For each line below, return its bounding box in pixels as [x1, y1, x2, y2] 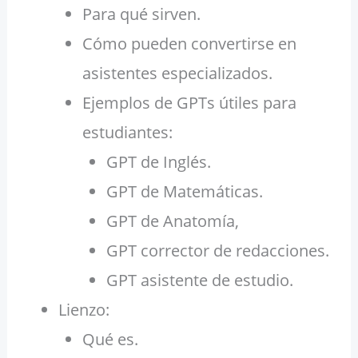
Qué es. [82, 328, 138, 351]
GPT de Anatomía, [105, 210, 239, 233]
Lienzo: [58, 299, 109, 321]
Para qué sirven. [82, 3, 201, 26]
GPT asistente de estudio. [105, 269, 293, 292]
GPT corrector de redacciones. [105, 240, 329, 262]
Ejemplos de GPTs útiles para [82, 92, 296, 114]
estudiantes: [82, 121, 173, 144]
